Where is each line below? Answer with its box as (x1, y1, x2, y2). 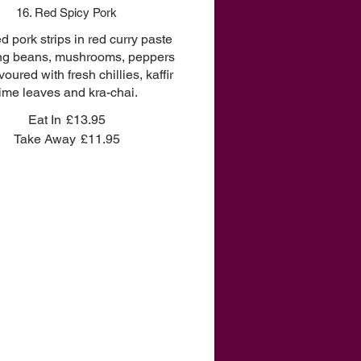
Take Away (13, 131, 76, 147)
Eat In (27, 112, 61, 127)
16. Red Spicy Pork (16, 6, 118, 19)
